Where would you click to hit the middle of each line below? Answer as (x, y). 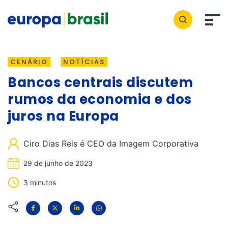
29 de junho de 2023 (58, 163)
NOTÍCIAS (84, 62)
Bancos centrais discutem (100, 82)
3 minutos (40, 182)
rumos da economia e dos (100, 99)
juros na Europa (63, 116)
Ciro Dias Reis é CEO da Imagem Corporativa (111, 144)
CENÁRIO (29, 62)
